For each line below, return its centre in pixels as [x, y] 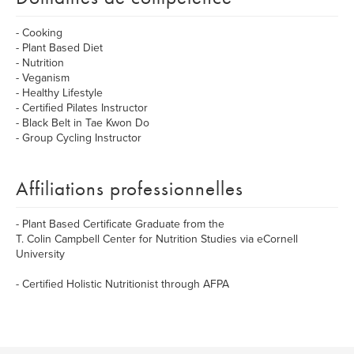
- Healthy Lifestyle [59, 93]
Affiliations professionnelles [130, 188]
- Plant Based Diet [59, 48]
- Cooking [39, 33]
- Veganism [43, 78]
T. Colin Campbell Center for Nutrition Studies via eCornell [157, 239]
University [40, 254]
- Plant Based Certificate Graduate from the [120, 224]
